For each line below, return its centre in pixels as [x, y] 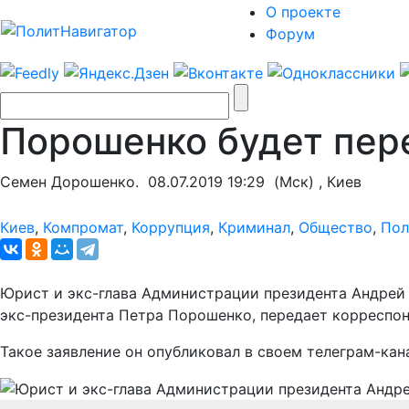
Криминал [254, 227]
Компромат [83, 227]
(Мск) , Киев [313, 181]
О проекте [303, 12]
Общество [336, 227]
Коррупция [171, 227]
